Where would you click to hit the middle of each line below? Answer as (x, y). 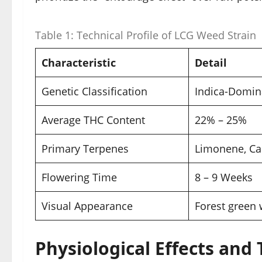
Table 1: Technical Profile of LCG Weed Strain (146, 35)
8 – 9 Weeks (224, 177)
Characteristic (79, 63)
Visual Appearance (87, 206)
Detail (211, 63)
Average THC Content (93, 120)
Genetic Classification (94, 92)
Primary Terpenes (85, 149)
